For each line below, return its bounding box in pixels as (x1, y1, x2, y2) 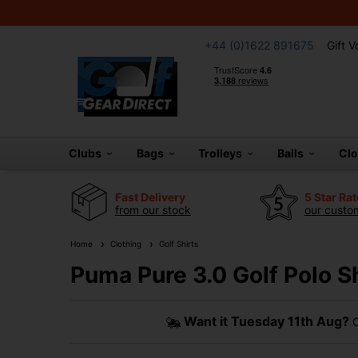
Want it (183, 313, 231, 329)
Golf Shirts (154, 239, 198, 249)
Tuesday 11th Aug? (230, 313, 349, 329)
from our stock (115, 202, 191, 217)
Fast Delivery (115, 189, 185, 204)
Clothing (105, 239, 141, 249)
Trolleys (198, 146, 248, 160)
